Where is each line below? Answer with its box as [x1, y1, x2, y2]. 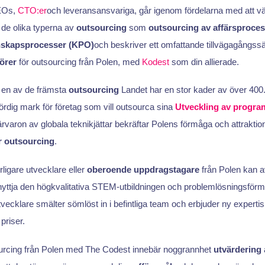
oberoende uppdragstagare [86, 164, 199, 174]
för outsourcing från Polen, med [16, 56, 142, 67]
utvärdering [213, 244, 261, 254]
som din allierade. [169, 56, 239, 67]
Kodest [141, 56, 169, 67]
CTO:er [17, 5, 47, 15]
